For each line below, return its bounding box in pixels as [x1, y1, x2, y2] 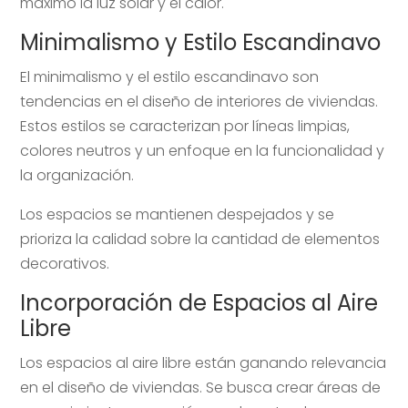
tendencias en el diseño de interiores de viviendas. [20, 90, 379, 112]
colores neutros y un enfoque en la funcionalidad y [20, 139, 385, 161]
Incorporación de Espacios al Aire [20, 287, 379, 318]
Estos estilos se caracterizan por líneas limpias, [20, 115, 351, 137]
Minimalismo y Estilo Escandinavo [20, 26, 382, 57]
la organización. [20, 164, 135, 186]
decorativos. [20, 252, 110, 274]
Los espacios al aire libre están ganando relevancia [20, 352, 387, 373]
